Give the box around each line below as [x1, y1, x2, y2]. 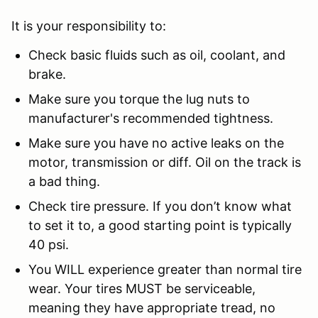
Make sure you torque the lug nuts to [28, 91, 250, 106]
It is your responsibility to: [11, 18, 166, 33]
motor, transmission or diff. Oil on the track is [28, 154, 301, 170]
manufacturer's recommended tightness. [28, 110, 273, 126]
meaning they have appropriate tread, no [28, 300, 275, 315]
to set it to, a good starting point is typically [28, 217, 292, 233]
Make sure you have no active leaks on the [28, 135, 284, 150]
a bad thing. [28, 173, 100, 189]
